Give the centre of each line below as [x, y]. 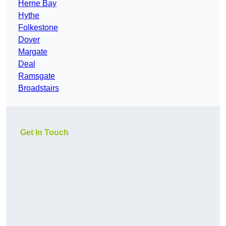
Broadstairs [39, 88]
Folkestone [38, 28]
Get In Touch [44, 133]
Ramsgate [37, 76]
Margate [33, 52]
